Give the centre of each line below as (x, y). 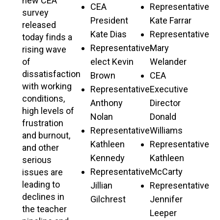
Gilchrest (108, 199)
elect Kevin (112, 61)
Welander (168, 61)
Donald (163, 116)
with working (47, 86)
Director (165, 103)
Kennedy (107, 158)
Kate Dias (108, 34)
